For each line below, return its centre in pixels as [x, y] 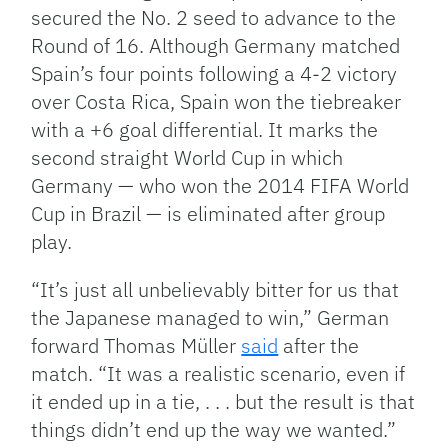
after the [319, 346]
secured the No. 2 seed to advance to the [214, 18]
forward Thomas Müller [136, 346]
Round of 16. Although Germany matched [216, 46]
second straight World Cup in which [187, 158]
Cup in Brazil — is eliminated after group [208, 214]
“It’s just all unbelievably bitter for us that [215, 290]
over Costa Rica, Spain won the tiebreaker [216, 102]
